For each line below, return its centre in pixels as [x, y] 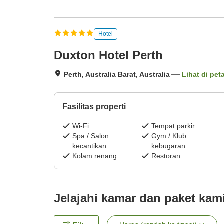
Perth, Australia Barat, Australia [117, 75]
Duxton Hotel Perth [108, 55]
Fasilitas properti [94, 107]
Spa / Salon [91, 136]
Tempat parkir [173, 126]
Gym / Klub [169, 136]
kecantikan [89, 146]
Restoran [166, 156]
